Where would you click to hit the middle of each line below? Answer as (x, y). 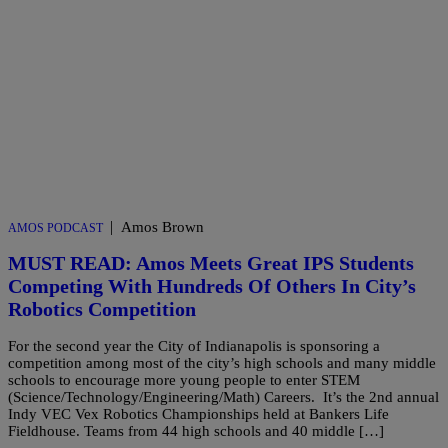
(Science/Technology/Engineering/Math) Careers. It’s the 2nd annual (223, 396)
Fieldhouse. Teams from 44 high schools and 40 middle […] (196, 430)
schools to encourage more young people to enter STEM (184, 379)
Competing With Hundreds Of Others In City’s (212, 286)
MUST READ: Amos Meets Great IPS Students (211, 263)
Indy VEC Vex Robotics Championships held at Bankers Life (198, 413)
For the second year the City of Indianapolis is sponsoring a (194, 345)
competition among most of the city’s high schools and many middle (222, 362)
